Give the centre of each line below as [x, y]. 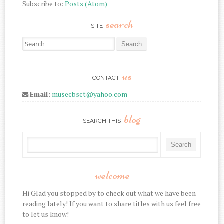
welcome [113, 175]
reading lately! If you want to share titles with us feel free [112, 203]
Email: [40, 94]
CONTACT [106, 78]
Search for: [39, 41]
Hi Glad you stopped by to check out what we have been [109, 193]
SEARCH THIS [103, 121]
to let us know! [46, 214]
